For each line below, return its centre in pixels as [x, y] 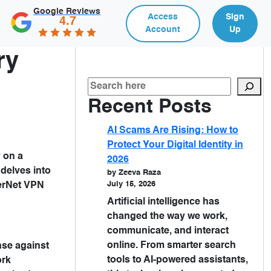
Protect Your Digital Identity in [175, 145]
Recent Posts [150, 107]
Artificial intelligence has [163, 202]
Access [163, 17]
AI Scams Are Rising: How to [173, 131]
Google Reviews [67, 11]
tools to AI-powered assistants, [178, 260]
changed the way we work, [167, 217]
